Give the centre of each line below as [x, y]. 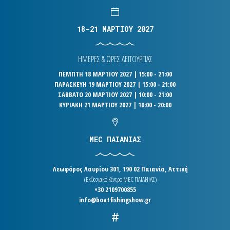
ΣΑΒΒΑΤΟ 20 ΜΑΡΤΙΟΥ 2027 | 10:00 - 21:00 [115, 94]
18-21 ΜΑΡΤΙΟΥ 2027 [115, 29]
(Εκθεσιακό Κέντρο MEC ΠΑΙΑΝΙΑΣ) [120, 179]
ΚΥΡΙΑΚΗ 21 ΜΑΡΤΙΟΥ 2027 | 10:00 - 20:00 [115, 104]
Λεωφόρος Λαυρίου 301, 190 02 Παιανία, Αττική [120, 169]
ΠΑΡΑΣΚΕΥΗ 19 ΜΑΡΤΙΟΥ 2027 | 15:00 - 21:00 [115, 84]
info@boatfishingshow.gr [115, 199]
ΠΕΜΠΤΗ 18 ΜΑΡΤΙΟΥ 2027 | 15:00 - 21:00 [115, 74]
